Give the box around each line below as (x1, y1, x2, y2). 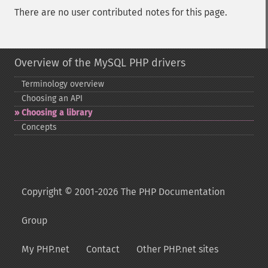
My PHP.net (22, 243, 69, 255)
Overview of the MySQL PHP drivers (14, 56, 185, 69)
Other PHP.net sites (136, 243, 218, 255)
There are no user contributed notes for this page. (14, 7, 227, 18)
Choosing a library (22, 108, 92, 118)
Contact (86, 243, 120, 255)
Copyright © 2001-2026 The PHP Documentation (22, 186, 225, 197)
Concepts (22, 122, 57, 132)
